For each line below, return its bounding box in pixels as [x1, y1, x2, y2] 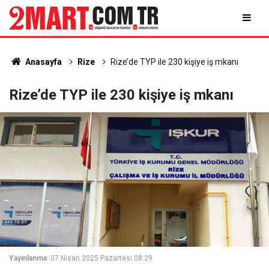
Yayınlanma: [9, 254, 49, 262]
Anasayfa [23, 57, 62, 67]
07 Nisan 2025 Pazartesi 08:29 [50, 254, 153, 262]
